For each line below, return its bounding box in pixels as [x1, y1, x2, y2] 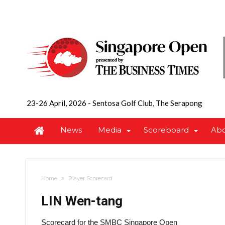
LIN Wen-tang [41, 193, 123, 208]
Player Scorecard [68, 175, 113, 182]
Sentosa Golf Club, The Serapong [91, 98, 202, 107]
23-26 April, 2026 [27, 98, 88, 107]
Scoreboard [144, 125, 189, 135]
